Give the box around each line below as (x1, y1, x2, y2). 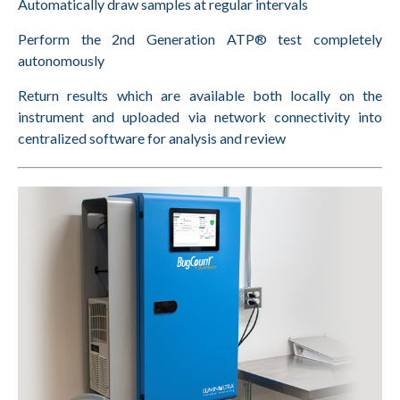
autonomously (18, 52, 104, 69)
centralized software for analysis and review (18, 129, 286, 146)
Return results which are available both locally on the (18, 87, 382, 104)
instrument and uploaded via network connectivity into (18, 108, 382, 125)
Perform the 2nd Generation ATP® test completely (18, 30, 382, 47)
